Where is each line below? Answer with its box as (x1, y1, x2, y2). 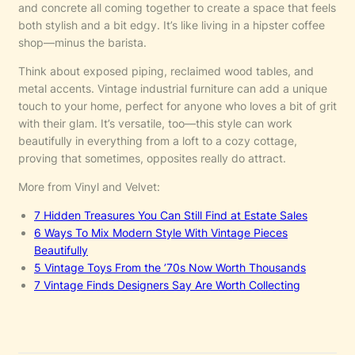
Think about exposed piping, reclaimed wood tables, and (18, 63, 314, 78)
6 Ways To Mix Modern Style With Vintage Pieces (34, 225, 288, 239)
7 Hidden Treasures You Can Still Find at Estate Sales (34, 208, 307, 222)
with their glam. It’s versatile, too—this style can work (18, 116, 292, 130)
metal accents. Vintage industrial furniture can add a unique (18, 81, 327, 95)
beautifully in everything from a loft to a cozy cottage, (18, 133, 297, 147)
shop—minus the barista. (18, 35, 147, 49)
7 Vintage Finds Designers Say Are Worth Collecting (34, 277, 300, 292)
